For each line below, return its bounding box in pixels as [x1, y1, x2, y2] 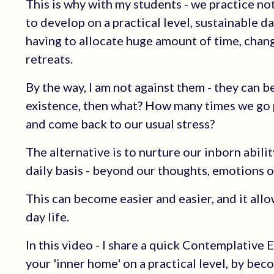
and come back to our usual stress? [26, 116, 215, 131]
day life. [26, 209, 69, 224]
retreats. [26, 51, 73, 66]
